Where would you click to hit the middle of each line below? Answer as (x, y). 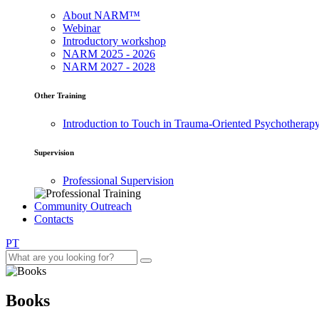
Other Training (60, 95)
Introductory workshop (114, 41)
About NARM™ (101, 15)
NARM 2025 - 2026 (109, 53)
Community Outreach (83, 206)
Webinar (82, 28)
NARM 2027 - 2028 (109, 66)
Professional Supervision (118, 180)
